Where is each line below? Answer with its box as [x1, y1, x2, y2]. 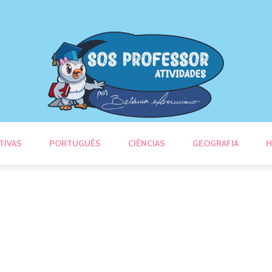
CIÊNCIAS [128, 137, 165, 149]
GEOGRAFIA [192, 137, 239, 149]
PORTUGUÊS [49, 137, 101, 149]
